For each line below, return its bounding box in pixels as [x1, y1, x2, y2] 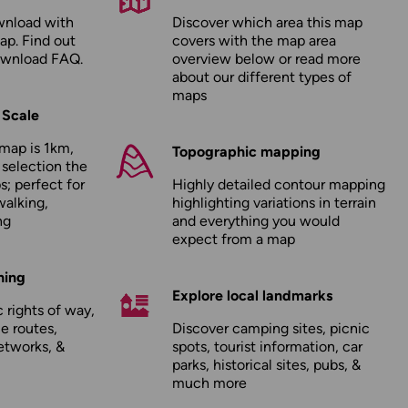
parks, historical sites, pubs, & [171, 356, 361, 373]
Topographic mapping [171, 143, 321, 160]
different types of [237, 68, 352, 86]
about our [171, 68, 238, 86]
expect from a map [171, 230, 295, 248]
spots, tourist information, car [171, 338, 362, 355]
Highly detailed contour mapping [171, 176, 385, 193]
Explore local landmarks [171, 287, 332, 304]
